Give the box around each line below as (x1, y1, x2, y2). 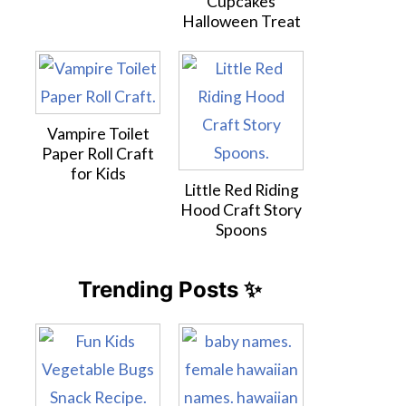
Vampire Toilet (46, 124, 150, 143)
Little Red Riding (183, 180, 299, 199)
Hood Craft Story (180, 200, 302, 219)
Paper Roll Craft (42, 144, 154, 163)
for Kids (70, 164, 126, 183)
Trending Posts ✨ (77, 276, 262, 303)
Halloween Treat (181, 12, 301, 31)
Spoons (215, 220, 267, 239)
